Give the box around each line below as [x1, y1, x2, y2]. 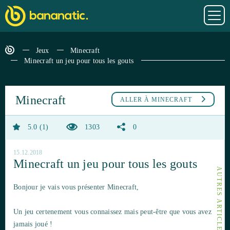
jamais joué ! [13, 220, 53, 228]
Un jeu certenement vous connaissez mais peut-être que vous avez [13, 208, 212, 216]
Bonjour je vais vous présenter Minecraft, [13, 183, 139, 191]
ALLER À [120, 96, 151, 104]
